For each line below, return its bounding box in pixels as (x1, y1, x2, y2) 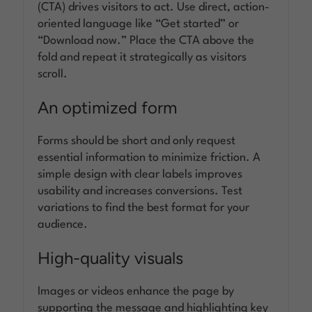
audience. (38, 218, 88, 231)
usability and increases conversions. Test (38, 185, 243, 197)
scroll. (38, 68, 68, 80)
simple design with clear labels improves (38, 168, 243, 180)
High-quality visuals (38, 247, 184, 268)
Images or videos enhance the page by (38, 285, 235, 297)
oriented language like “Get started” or (38, 17, 240, 30)
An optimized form (38, 97, 178, 118)
